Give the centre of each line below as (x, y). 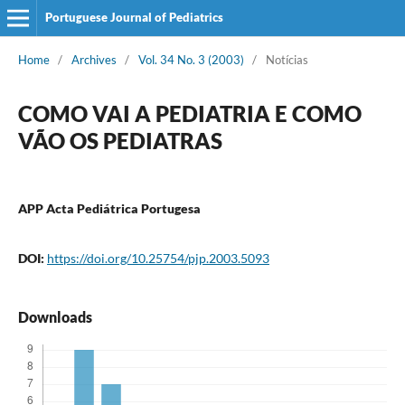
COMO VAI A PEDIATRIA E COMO (189, 113)
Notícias (287, 59)
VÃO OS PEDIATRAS (120, 140)
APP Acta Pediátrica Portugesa (109, 208)
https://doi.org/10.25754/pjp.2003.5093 (158, 258)
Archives (94, 59)
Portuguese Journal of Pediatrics (134, 17)
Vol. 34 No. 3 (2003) (191, 59)
